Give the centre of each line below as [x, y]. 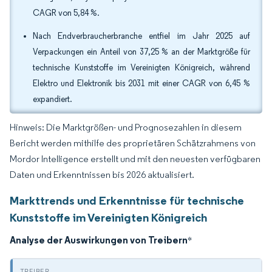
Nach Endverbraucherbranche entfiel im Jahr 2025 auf [141, 36]
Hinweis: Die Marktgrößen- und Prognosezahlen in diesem [126, 127]
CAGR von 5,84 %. [67, 13]
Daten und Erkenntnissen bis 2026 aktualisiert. [102, 175]
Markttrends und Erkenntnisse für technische [127, 200]
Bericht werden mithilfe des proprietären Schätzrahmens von [133, 143]
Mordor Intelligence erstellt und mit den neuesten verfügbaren [135, 159]
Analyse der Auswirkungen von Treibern [99, 240]
